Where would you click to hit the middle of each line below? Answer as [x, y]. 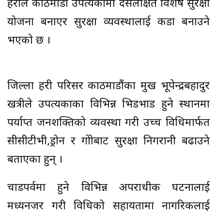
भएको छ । [29, 41]
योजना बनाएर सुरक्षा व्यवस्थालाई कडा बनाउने [108, 22]
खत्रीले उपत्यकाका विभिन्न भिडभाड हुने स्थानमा [108, 105]
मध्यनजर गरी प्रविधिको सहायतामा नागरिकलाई [108, 206]
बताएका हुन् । [35, 160]
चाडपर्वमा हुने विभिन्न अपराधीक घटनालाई [108, 188]
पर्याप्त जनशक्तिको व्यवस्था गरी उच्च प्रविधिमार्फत [108, 123]
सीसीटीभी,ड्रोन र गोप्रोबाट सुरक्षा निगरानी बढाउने [108, 141]
